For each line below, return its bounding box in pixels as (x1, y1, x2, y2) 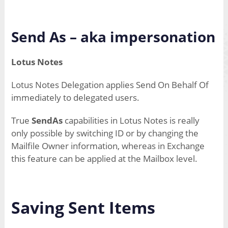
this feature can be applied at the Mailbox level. (11, 153, 197, 165)
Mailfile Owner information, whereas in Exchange (11, 140, 205, 152)
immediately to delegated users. (11, 92, 139, 104)
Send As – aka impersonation (11, 27, 215, 47)
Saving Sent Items (11, 196, 155, 219)
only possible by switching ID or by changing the (11, 127, 198, 139)
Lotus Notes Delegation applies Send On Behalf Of (11, 79, 209, 91)
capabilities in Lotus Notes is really (62, 115, 199, 127)
